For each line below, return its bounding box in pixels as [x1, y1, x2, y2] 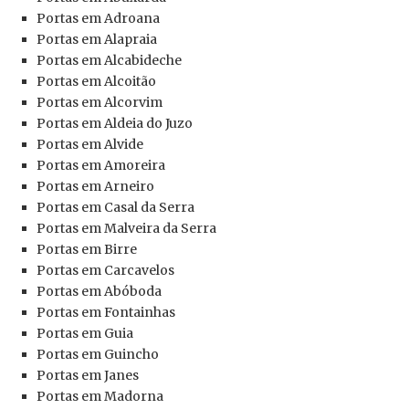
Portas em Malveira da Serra [37, 219, 216, 236]
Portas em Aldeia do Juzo [37, 114, 193, 131]
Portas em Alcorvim [37, 93, 163, 110]
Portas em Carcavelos [37, 261, 174, 278]
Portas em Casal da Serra [37, 198, 194, 215]
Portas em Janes [37, 366, 139, 383]
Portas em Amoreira [37, 156, 165, 173]
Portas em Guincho [37, 345, 159, 362]
